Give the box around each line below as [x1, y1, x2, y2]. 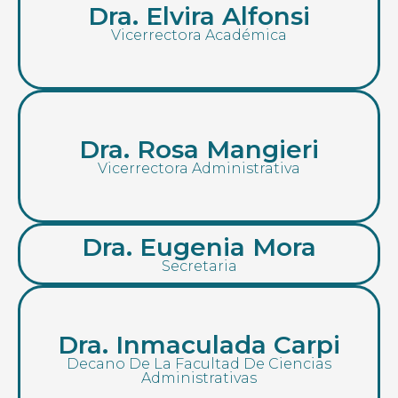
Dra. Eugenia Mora [82, 232, 316, 263]
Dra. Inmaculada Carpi [58, 330, 340, 361]
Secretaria [161, 258, 237, 275]
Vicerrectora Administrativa [98, 160, 300, 178]
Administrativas [141, 370, 257, 387]
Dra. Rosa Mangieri [79, 134, 319, 165]
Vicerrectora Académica [111, 27, 287, 44]
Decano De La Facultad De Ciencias [67, 355, 331, 373]
